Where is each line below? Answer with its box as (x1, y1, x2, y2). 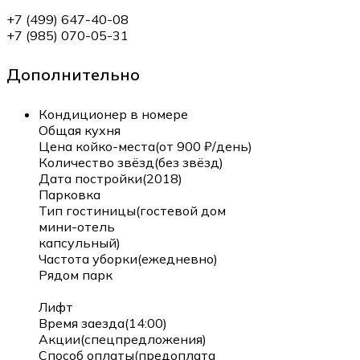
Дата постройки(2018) (39, 170, 182, 186)
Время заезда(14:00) (39, 314, 167, 331)
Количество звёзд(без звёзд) (39, 153, 223, 170)
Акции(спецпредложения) (39, 330, 207, 347)
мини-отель (39, 218, 115, 235)
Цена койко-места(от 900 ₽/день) (39, 137, 252, 154)
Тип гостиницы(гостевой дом (39, 202, 226, 219)
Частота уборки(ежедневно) (39, 250, 218, 267)
